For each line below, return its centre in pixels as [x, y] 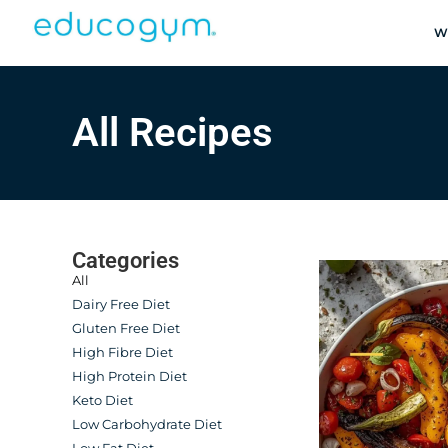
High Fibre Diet [122, 352]
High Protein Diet [129, 376]
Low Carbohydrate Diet [147, 424]
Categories [125, 260]
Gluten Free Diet [126, 328]
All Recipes [172, 132]
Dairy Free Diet [121, 304]
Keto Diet [102, 400]
